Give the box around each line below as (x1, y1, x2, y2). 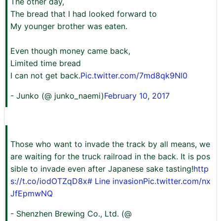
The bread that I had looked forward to (10, 9, 157, 19)
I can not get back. (10, 71, 80, 80)
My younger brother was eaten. (10, 21, 127, 31)
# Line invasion (87, 176, 143, 186)
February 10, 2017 (104, 91, 170, 101)
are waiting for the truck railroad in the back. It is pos (10, 151, 210, 161)
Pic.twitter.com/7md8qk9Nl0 (80, 71, 187, 80)
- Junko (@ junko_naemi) (10, 91, 104, 101)
